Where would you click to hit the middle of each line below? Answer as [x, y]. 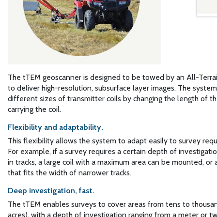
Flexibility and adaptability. [55, 127]
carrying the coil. [34, 109]
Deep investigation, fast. [51, 191]
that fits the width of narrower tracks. [69, 173]
